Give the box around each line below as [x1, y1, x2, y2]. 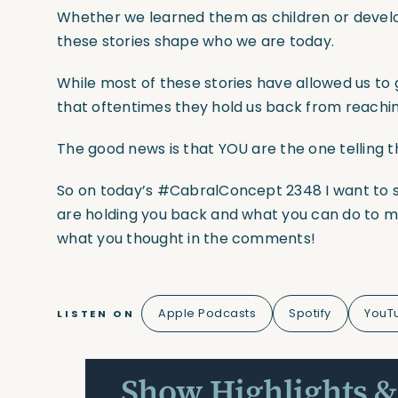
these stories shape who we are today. [57, 31, 335, 52]
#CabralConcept [156, 180, 283, 202]
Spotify [289, 306, 331, 322]
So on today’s [57, 180, 157, 202]
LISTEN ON [57, 306, 135, 321]
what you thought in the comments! [57, 228, 316, 250]
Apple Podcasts [158, 306, 257, 322]
